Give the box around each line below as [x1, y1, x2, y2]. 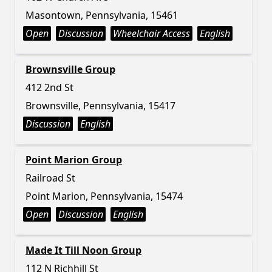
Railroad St [25, 171, 75, 185]
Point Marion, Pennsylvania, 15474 [25, 189, 183, 203]
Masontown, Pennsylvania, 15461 [25, 8, 178, 22]
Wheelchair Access [113, 27, 190, 40]
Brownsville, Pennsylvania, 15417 [25, 99, 175, 112]
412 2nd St [25, 81, 73, 94]
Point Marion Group [25, 153, 122, 166]
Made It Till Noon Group [25, 243, 141, 257]
